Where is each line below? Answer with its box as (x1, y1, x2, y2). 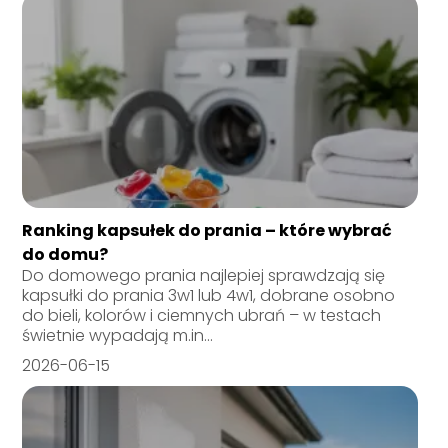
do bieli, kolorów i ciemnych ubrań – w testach (22, 303, 382, 327)
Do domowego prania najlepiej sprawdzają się (22, 263, 386, 287)
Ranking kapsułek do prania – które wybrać (22, 218, 393, 242)
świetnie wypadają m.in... (22, 323, 214, 347)
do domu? (22, 242, 109, 266)
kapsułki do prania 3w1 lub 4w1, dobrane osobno (22, 283, 396, 307)
